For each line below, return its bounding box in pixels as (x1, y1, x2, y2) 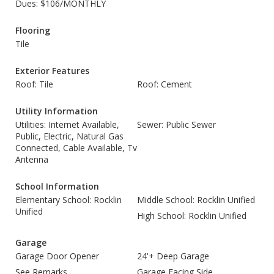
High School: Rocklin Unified (137, 210, 246, 221)
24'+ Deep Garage (137, 250, 209, 262)
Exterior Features (15, 65, 89, 76)
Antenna (15, 154, 48, 165)
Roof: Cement (137, 78, 192, 90)
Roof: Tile (15, 78, 53, 90)
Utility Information (15, 105, 98, 117)
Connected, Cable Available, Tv (15, 142, 137, 154)
